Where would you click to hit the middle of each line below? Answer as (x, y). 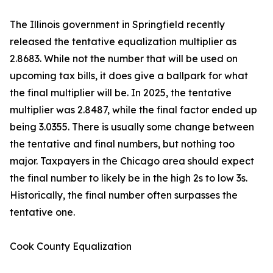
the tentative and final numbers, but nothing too (122, 144)
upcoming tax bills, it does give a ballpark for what (129, 76)
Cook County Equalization (71, 246)
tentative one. (42, 212)
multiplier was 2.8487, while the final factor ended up (133, 110)
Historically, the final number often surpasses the (124, 195)
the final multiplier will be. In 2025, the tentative (121, 93)
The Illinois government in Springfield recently (117, 25)
